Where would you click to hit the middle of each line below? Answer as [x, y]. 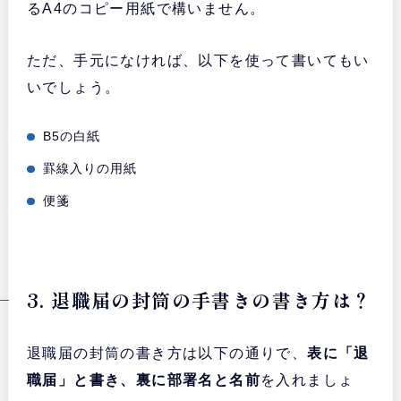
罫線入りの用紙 [90, 169]
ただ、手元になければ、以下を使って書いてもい [198, 61]
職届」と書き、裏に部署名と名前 [143, 380]
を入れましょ [307, 380]
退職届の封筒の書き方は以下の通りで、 [167, 354]
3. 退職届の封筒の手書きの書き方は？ [199, 300]
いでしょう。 [73, 88]
